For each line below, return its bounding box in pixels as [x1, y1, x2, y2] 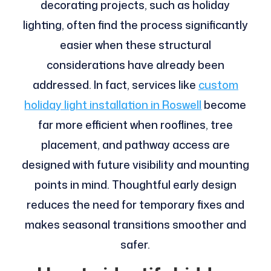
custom [198, 77, 238, 93]
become [201, 97, 247, 113]
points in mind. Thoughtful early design [34, 177, 237, 193]
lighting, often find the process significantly [22, 17, 248, 33]
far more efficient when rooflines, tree [38, 117, 233, 133]
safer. [120, 237, 151, 253]
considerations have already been [46, 57, 224, 73]
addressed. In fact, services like [32, 77, 198, 93]
